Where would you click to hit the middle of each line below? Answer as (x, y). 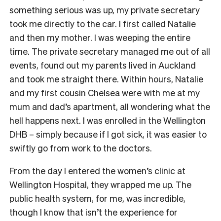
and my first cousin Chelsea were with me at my (105, 93)
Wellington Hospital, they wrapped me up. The (100, 184)
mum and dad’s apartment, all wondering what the (110, 107)
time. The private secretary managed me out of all (110, 51)
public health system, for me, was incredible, (97, 198)
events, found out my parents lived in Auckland (103, 65)
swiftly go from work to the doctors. (81, 148)
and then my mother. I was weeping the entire (100, 37)
